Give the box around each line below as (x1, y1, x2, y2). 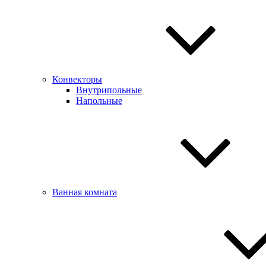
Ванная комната (52, 187, 117, 197)
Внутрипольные (76, 85, 142, 95)
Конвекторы (52, 74, 102, 84)
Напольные (76, 96, 122, 106)
